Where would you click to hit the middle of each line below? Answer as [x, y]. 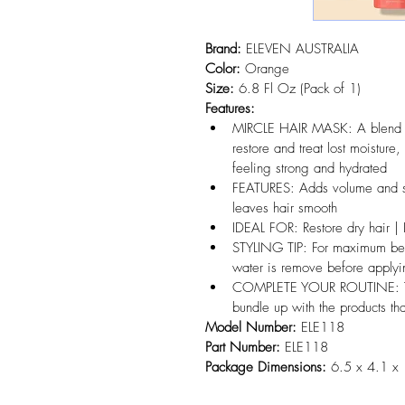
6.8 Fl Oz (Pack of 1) [297, 89]
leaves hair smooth [285, 208]
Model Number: [251, 328]
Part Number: [243, 348]
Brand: [223, 49]
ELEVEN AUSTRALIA [300, 49]
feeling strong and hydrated [310, 169]
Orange [265, 69]
